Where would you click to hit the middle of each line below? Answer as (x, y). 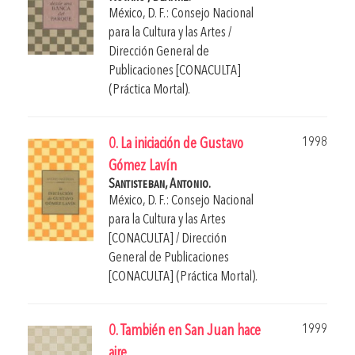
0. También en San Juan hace (185, 331)
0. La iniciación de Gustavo (176, 144)
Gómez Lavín (143, 166)
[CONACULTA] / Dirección (168, 239)
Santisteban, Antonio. (160, 184)
